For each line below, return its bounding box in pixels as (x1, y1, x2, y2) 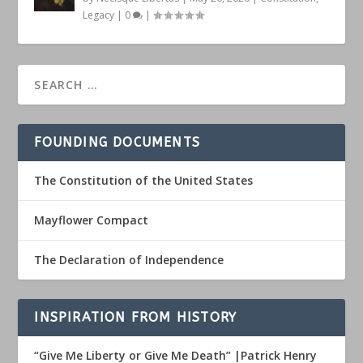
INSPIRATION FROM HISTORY (34, 310, 237, 326)
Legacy (83, 8, 115, 23)
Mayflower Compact (34, 212, 149, 228)
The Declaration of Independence (34, 252, 224, 268)
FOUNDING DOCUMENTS (34, 135, 201, 151)
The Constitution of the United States (34, 173, 254, 189)
